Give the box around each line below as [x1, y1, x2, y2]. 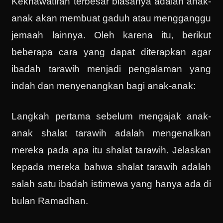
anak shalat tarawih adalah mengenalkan [11, 127, 212, 138]
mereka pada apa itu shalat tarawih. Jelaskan [11, 144, 212, 155]
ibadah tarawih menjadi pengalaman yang [11, 64, 212, 75]
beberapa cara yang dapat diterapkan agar [11, 47, 212, 58]
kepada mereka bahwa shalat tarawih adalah [11, 161, 212, 172]
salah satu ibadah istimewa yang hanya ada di [11, 178, 212, 189]
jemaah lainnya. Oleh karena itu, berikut [11, 30, 212, 41]
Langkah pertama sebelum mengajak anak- [11, 111, 212, 121]
